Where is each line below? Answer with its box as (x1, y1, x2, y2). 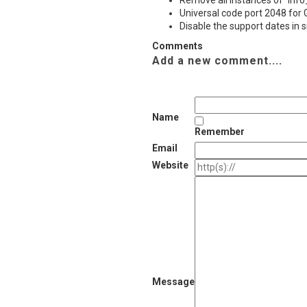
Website (152, 160, 188, 171)
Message (152, 276, 195, 287)
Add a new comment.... (152, 54, 282, 67)
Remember (195, 126, 245, 137)
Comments (152, 40, 203, 51)
